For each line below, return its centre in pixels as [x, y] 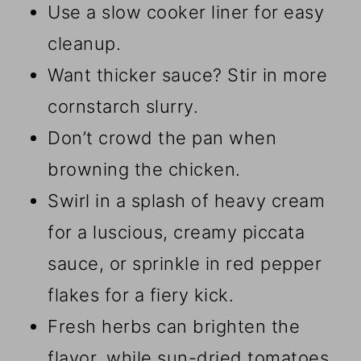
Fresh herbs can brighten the [174, 326]
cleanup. [85, 43]
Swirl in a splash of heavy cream [187, 200]
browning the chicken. [144, 169]
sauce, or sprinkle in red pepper [185, 263]
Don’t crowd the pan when [162, 137]
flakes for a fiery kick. [141, 295]
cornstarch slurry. [123, 106]
